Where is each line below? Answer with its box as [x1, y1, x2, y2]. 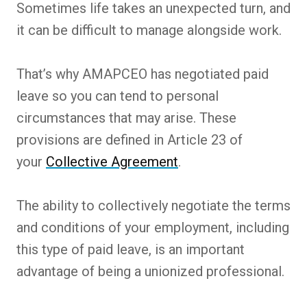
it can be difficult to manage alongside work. [16, 21, 282, 38]
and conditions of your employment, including [16, 219, 289, 236]
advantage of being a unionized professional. [16, 262, 284, 280]
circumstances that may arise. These [16, 109, 236, 126]
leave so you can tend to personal [16, 87, 219, 104]
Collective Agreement [46, 153, 178, 170]
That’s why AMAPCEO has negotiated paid [16, 65, 269, 82]
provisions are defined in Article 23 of [16, 131, 243, 148]
